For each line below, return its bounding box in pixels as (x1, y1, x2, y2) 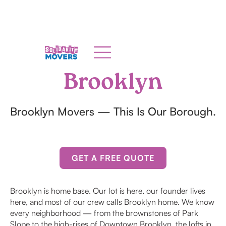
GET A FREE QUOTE (72, 153, 154, 163)
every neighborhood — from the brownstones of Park (10, 208, 198, 218)
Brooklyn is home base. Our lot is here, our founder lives (10, 186, 205, 196)
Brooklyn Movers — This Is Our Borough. (10, 104, 216, 118)
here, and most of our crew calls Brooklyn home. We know (10, 197, 214, 207)
